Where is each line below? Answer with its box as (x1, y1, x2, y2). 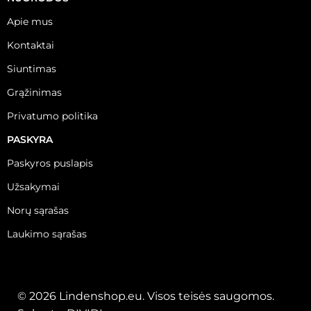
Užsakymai (7, 180, 60, 194)
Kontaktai (7, 39, 54, 52)
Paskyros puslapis (7, 157, 93, 170)
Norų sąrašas (7, 204, 69, 217)
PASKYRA (7, 133, 53, 146)
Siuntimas (7, 62, 56, 76)
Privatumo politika (7, 110, 98, 123)
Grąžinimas (7, 86, 62, 99)
